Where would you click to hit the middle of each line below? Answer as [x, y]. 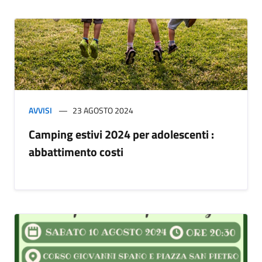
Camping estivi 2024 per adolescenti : [121, 135]
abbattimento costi [76, 152]
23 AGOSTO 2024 [103, 111]
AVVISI [40, 111]
